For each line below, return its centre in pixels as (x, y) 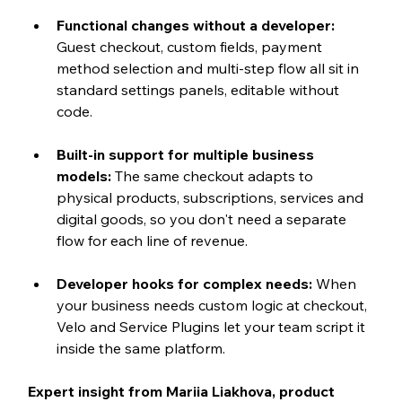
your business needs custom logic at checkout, (213, 306)
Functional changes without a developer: (197, 26)
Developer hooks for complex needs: (186, 284)
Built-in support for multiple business (187, 155)
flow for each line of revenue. (152, 241)
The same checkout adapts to (215, 176)
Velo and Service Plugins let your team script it (212, 327)
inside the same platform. (140, 349)
